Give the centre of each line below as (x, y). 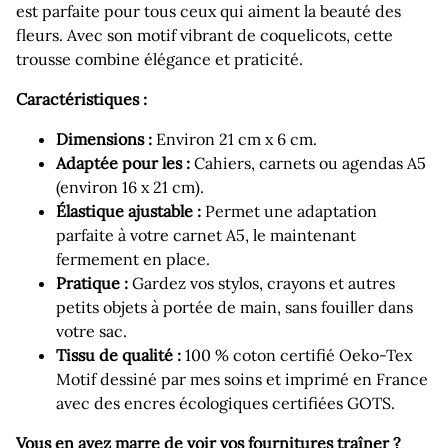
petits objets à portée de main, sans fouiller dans (234, 307)
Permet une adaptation (289, 211)
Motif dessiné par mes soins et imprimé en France (242, 379)
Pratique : (92, 283)
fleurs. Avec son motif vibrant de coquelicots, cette (204, 35)
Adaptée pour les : (123, 163)
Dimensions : (104, 139)
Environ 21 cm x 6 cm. (234, 139)
